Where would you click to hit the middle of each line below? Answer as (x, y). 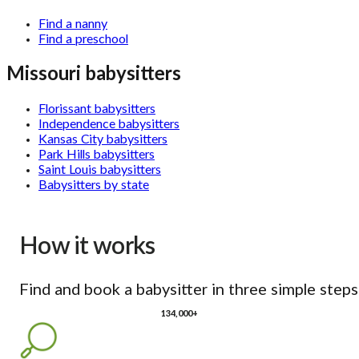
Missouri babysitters (94, 74)
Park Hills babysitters (97, 155)
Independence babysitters (109, 125)
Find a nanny (73, 24)
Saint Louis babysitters (100, 170)
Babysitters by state (94, 186)
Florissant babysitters (97, 109)
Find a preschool (83, 39)
